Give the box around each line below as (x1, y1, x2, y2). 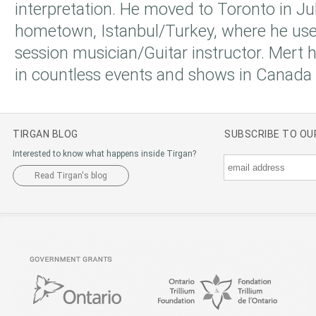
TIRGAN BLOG (13, 128, 78, 140)
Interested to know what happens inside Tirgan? (13, 149, 196, 159)
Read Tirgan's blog (35, 171, 107, 181)
